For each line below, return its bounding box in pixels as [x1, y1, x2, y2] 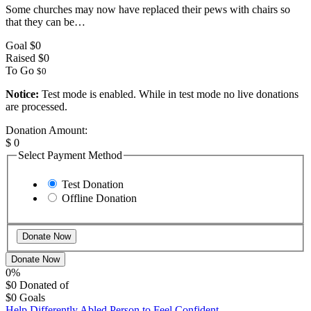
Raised [6, 51, 35, 64]
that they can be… [6, 15, 85, 28]
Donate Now [11, 254, 60, 265]
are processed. [6, 100, 67, 112]
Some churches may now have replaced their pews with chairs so [6, 3, 290, 15]
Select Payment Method [18, 149, 122, 161]
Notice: [6, 87, 39, 100]
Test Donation [62, 178, 124, 190]
